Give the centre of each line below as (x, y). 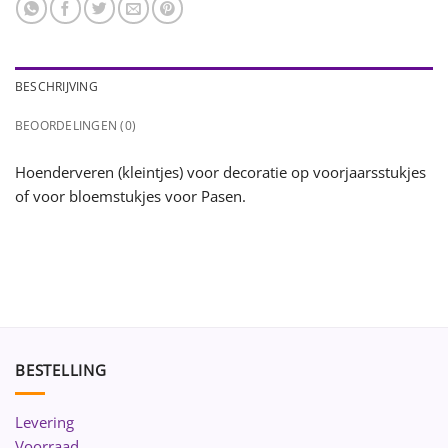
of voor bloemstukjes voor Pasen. (130, 195)
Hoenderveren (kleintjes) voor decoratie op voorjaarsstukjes (220, 171)
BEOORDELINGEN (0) (76, 125)
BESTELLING (61, 370)
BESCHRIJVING (56, 86)
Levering (44, 422)
